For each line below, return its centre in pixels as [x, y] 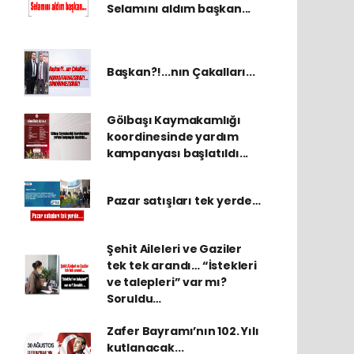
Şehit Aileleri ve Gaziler [174, 249]
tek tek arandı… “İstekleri [181, 265]
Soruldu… [134, 298]
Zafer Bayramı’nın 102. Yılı [183, 331]
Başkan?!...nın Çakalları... [181, 72]
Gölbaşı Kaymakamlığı [173, 120]
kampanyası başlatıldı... [177, 153]
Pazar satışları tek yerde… [183, 201]
